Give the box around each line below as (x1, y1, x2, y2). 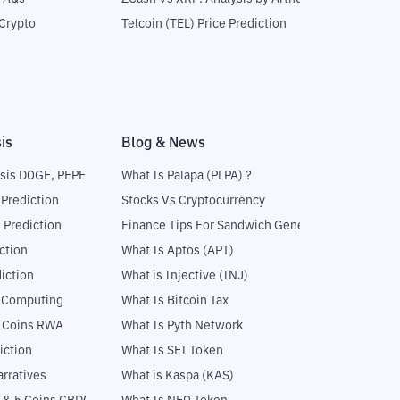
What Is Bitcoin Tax (121, 295, 229, 308)
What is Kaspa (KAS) (121, 370, 234, 383)
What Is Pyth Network (121, 320, 243, 333)
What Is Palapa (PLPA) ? (121, 170, 252, 183)
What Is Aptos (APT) (121, 245, 234, 258)
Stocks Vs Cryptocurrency (121, 195, 265, 208)
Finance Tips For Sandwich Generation (121, 220, 337, 233)
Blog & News (121, 136, 205, 151)
